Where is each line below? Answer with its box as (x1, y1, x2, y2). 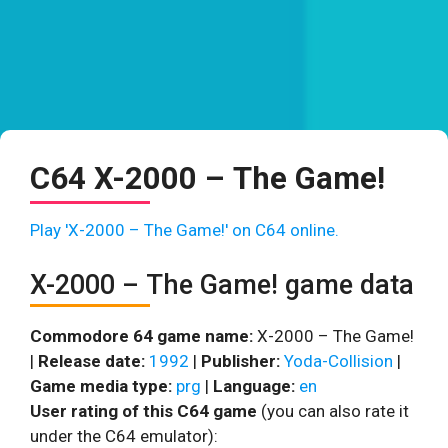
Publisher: (201, 350, 280, 371)
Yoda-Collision (284, 350, 393, 371)
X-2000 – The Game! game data (30, 268, 414, 301)
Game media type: (30, 375, 172, 396)
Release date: (38, 350, 145, 371)
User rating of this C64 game (30, 400, 257, 421)
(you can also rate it (257, 400, 409, 421)
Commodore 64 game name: (30, 325, 253, 346)
